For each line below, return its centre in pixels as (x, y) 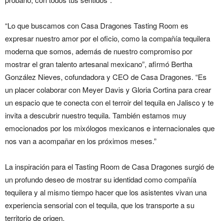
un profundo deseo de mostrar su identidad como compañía (101, 179)
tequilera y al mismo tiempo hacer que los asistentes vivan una (106, 192)
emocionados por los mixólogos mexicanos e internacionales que (110, 128)
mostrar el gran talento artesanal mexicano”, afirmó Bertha (99, 64)
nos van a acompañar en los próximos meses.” (81, 141)
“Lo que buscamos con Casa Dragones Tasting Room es (97, 25)
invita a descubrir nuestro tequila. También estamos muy (96, 115)
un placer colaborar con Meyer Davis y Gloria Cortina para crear (108, 90)
